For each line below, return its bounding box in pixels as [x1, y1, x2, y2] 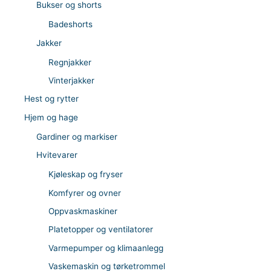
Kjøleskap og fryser [48, 169, 123, 180]
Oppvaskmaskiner [48, 206, 117, 216]
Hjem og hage [24, 112, 78, 122]
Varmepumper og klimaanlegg [48, 243, 163, 253]
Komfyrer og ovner [48, 188, 121, 198]
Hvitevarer [36, 150, 77, 160]
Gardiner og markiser [36, 131, 117, 142]
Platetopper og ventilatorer [48, 224, 153, 235]
